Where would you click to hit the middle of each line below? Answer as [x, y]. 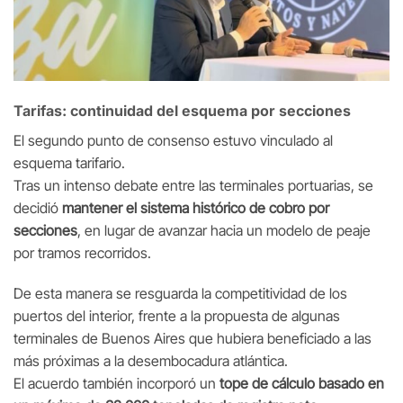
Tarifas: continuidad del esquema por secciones [182, 110]
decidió [38, 207]
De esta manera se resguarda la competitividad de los [180, 294]
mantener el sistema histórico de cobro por [196, 207]
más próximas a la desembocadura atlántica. [151, 361]
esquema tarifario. [69, 162]
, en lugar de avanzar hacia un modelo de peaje [224, 230]
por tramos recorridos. [82, 252]
